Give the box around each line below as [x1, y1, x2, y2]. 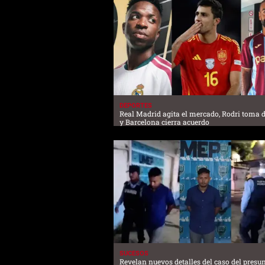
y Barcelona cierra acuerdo [119, 117, 209, 127]
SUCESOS [119, 250, 148, 258]
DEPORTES [119, 101, 152, 109]
